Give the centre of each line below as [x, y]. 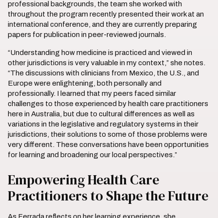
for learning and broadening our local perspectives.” [92, 155]
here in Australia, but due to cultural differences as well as [101, 114]
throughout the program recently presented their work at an [106, 14]
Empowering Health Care [83, 180]
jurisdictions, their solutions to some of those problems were [108, 134]
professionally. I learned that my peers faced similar [92, 93]
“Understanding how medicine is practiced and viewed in [100, 53]
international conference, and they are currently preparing [102, 24]
